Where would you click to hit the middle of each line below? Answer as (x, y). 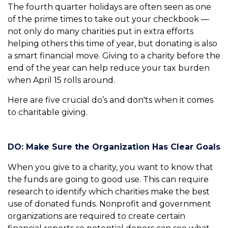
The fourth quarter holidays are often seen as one (109, 7)
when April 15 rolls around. (61, 80)
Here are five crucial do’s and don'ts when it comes (110, 100)
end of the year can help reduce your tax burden (109, 68)
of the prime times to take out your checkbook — (108, 19)
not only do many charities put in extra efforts (101, 32)
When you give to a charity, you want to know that (110, 167)
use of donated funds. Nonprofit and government (109, 204)
